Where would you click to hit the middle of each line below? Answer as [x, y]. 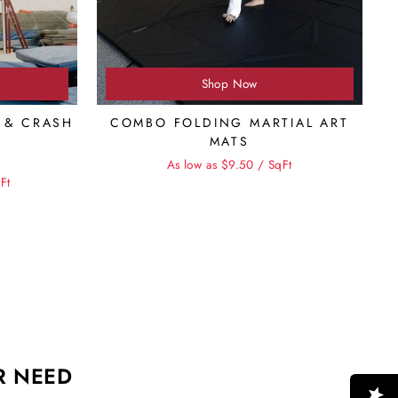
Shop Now [229, 83]
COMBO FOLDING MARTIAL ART [229, 122]
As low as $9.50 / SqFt [229, 164]
